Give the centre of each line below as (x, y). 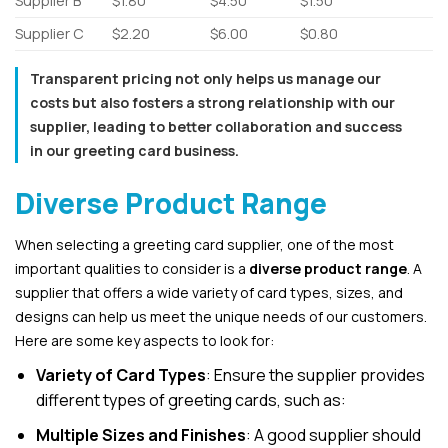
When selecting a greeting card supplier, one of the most (204, 245)
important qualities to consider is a (132, 269)
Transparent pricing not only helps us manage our (205, 79)
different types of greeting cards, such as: (190, 400)
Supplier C (49, 34)
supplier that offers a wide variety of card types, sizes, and (209, 293)
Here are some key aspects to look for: (144, 341)
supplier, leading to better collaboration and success (216, 127)
